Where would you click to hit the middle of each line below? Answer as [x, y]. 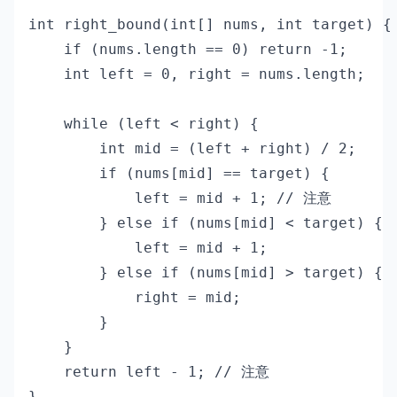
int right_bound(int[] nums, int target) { [210, 24]
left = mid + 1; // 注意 [180, 198]
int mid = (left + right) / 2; [192, 148]
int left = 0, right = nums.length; [197, 74]
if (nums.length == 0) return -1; [188, 49]
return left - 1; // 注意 [149, 372]
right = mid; [135, 297]
